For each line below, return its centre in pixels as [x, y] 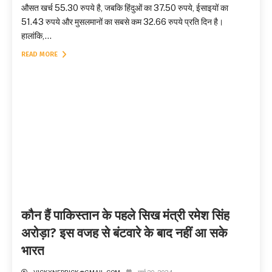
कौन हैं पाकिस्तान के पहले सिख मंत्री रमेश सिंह [125, 216]
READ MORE [40, 54]
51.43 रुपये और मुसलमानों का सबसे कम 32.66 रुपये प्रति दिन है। [122, 22]
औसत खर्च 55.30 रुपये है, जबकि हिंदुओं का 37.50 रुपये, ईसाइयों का [125, 8]
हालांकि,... [36, 36]
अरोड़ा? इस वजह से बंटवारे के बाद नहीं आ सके [124, 233]
